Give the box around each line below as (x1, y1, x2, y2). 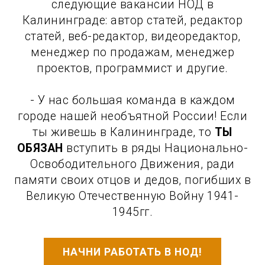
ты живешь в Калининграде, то (33, 125, 215, 139)
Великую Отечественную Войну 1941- (26, 189, 239, 203)
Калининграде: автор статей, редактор (22, 13, 243, 27)
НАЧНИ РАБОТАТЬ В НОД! (63, 246, 202, 258)
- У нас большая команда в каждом (30, 93, 235, 107)
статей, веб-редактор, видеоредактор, (24, 29, 241, 43)
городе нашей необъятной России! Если (18, 109, 247, 123)
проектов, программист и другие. (37, 61, 228, 75)
